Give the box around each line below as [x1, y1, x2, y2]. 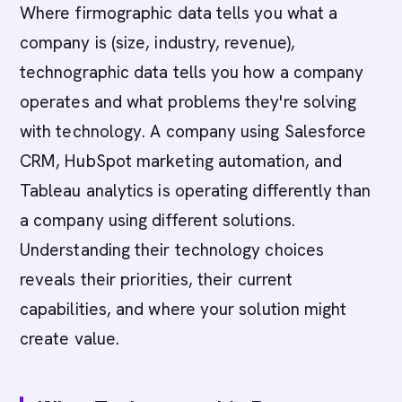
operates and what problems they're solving [20, 91, 357, 113]
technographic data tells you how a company [20, 61, 364, 83]
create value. [20, 328, 120, 350]
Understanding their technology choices [20, 239, 325, 261]
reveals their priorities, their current [20, 268, 293, 291]
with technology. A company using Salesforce [20, 120, 367, 143]
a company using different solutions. [20, 209, 295, 232]
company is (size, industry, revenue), [20, 31, 295, 54]
